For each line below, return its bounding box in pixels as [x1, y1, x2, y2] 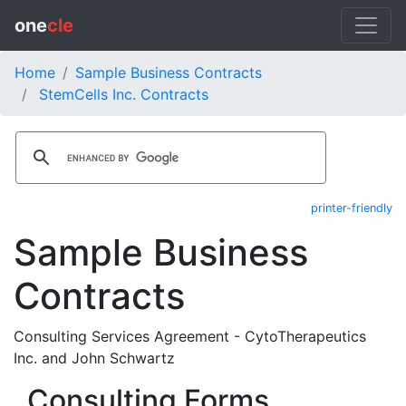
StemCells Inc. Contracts [39, 85, 208, 103]
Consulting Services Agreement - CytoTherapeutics [14, 327, 366, 345]
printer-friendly [311, 201, 392, 215]
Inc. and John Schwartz [14, 349, 175, 367]
